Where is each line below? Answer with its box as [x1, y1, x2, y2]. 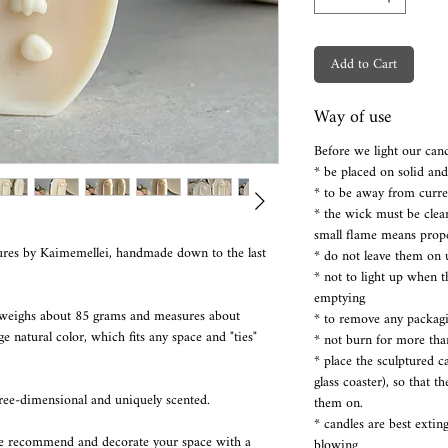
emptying [314, 284, 365, 313]
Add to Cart [331, 50, 397, 79]
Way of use [314, 99, 392, 136]
